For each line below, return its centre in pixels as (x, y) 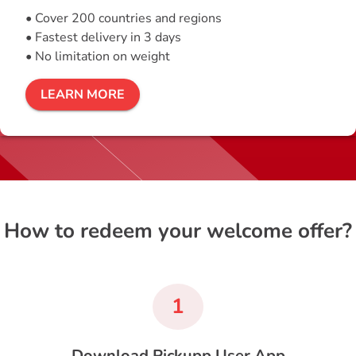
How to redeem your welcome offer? (178, 230)
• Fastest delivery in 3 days (103, 38)
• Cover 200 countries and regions (124, 19)
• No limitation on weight (98, 57)
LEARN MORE (83, 94)
